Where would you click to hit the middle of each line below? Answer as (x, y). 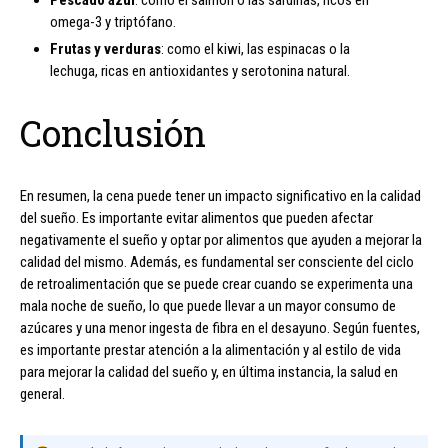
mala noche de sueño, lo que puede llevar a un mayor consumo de (208, 306)
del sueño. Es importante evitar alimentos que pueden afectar (196, 218)
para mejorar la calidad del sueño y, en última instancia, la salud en (209, 372)
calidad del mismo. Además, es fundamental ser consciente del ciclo (217, 262)
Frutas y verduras (105, 49)
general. (42, 394)
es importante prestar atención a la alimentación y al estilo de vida (210, 350)
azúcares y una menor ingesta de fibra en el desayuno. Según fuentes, (220, 328)
